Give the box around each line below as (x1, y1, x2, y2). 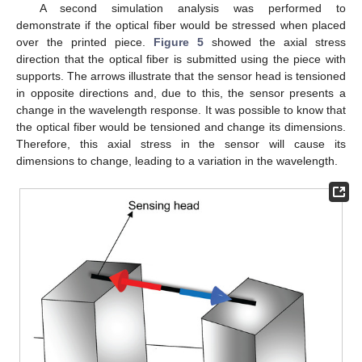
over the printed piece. (16, 36, 154, 49)
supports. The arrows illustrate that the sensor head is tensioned (16, 69, 346, 83)
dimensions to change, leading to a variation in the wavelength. (16, 154, 338, 168)
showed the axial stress (204, 36, 346, 49)
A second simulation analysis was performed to (39, 2, 346, 15)
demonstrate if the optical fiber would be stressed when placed (16, 19, 346, 32)
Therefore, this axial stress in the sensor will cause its (16, 137, 346, 151)
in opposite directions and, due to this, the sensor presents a (16, 86, 346, 100)
